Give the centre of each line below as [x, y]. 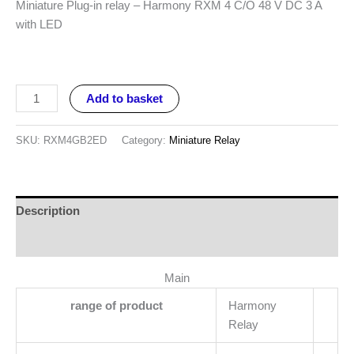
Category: [145, 140]
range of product [116, 305]
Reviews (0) [48, 241]
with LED [39, 25]
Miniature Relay [205, 140]
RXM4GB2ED [75, 140]
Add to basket [124, 99]
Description [48, 211]
